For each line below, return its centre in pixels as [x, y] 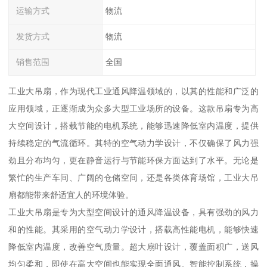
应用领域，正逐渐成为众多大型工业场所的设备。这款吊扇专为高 [133, 108]
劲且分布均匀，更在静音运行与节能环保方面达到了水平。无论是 [133, 160]
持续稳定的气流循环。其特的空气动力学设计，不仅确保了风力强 [133, 143]
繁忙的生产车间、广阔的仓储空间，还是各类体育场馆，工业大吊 [133, 177]
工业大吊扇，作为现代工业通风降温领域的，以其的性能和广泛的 [133, 91]
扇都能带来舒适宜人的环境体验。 [71, 195]
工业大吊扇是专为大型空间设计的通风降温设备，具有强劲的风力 [133, 212]
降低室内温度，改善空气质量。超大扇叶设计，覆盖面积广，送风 [133, 246]
